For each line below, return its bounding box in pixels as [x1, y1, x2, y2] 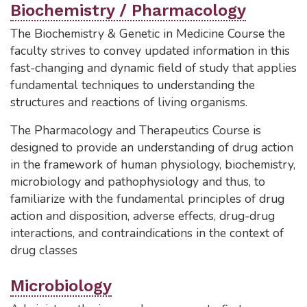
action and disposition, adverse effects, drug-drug [10, 208, 275, 224]
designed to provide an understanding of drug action [10, 139, 293, 156]
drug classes [10, 242, 77, 258]
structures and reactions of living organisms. [10, 94, 247, 110]
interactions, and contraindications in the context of [10, 225, 284, 241]
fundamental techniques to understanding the [10, 77, 255, 93]
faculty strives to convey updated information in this [10, 42, 290, 59]
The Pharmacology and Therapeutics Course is [10, 122, 261, 138]
